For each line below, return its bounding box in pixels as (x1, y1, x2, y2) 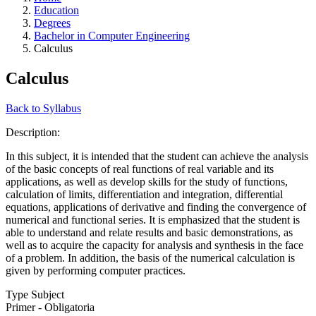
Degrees (34, 16, 71, 29)
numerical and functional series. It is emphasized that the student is (6, 213, 300, 226)
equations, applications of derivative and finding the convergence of (6, 200, 306, 213)
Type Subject (6, 288, 64, 300)
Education (34, 4, 79, 16)
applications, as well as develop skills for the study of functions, (6, 175, 288, 188)
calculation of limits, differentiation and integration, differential (6, 188, 283, 200)
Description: (6, 126, 63, 138)
